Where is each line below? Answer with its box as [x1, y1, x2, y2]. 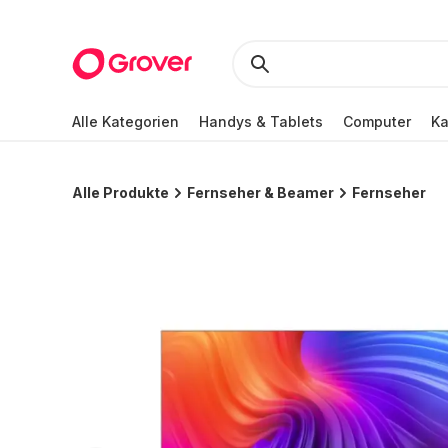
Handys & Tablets [199, 112, 323, 130]
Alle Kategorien [72, 112, 179, 130]
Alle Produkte [72, 184, 169, 201]
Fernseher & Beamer [187, 184, 334, 201]
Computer [343, 112, 411, 130]
